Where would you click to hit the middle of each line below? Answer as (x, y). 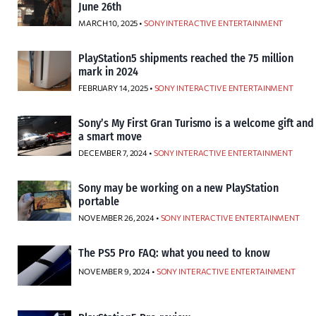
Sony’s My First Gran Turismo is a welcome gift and (196, 123)
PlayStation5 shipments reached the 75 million (186, 58)
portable (99, 201)
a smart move (110, 136)
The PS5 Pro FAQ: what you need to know (175, 253)
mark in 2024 (108, 72)
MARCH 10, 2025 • (111, 23)
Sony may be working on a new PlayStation (179, 188)
